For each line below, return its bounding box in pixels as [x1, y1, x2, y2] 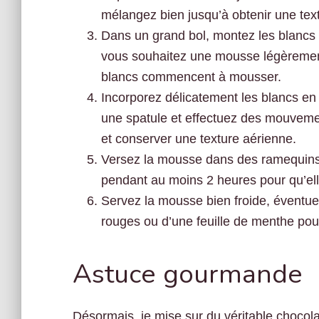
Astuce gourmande [73, 256, 303, 292]
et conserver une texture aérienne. [101, 132, 296, 146]
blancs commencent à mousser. [101, 70, 281, 84]
